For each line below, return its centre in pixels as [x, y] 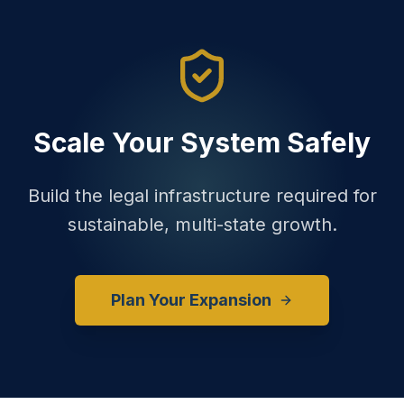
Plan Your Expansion [191, 300]
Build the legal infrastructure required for [202, 196]
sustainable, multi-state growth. [202, 225]
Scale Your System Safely [202, 142]
